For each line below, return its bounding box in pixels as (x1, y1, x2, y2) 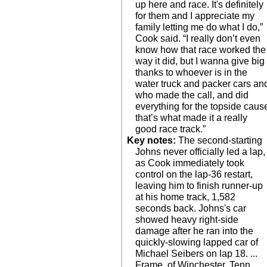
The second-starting (176, 135, 262, 145)
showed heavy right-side (135, 215, 239, 225)
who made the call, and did (135, 90, 249, 100)
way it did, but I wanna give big (135, 56, 265, 66)
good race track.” (135, 124, 206, 134)
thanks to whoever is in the (135, 67, 248, 77)
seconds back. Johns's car (135, 203, 247, 213)
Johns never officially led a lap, (135, 147, 266, 157)
